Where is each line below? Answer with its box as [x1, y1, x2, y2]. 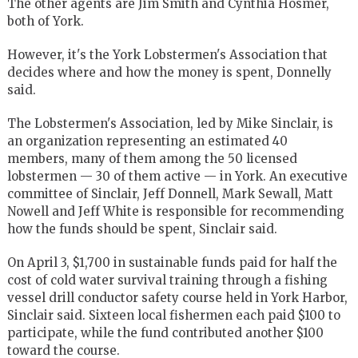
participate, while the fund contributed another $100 [6, 324, 324, 340]
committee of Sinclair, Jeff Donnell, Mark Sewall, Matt [6, 185, 333, 201]
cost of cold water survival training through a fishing [6, 272, 328, 288]
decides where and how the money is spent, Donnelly [6, 64, 332, 80]
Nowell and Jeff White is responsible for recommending [6, 203, 344, 219]
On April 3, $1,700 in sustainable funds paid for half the [6, 254, 337, 270]
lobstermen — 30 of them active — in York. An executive [6, 168, 348, 184]
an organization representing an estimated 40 [6, 133, 288, 149]
